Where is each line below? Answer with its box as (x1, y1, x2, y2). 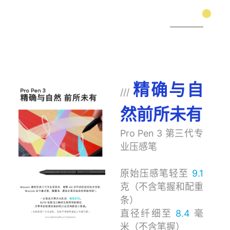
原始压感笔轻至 (120, 168, 192, 179)
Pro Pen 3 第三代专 (120, 128, 203, 139)
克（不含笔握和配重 (120, 181, 203, 193)
